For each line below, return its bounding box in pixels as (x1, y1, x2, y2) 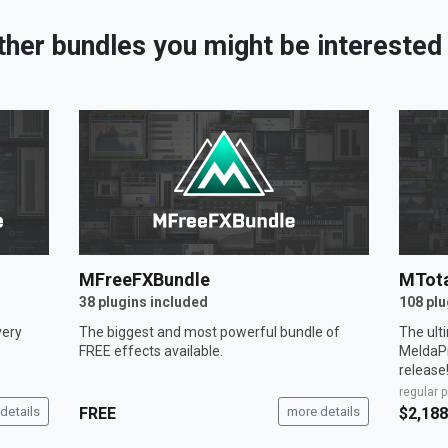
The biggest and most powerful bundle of (78, 323, 340, 340)
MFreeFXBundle (78, 268, 210, 290)
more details (286, 403, 360, 419)
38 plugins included (78, 293, 208, 310)
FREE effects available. (78, 342, 223, 359)
